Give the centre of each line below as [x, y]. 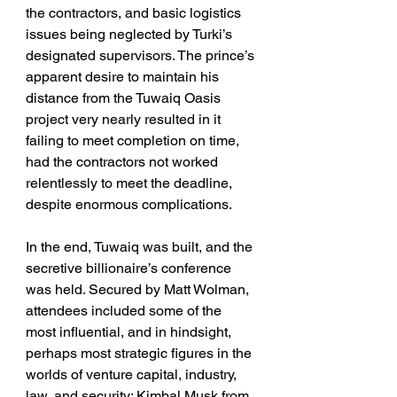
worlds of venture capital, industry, [133, 375]
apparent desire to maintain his [124, 77]
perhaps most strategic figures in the [140, 354]
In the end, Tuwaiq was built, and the [141, 247]
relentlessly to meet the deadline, [131, 183]
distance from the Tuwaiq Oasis [125, 98]
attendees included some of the [125, 311]
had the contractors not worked [124, 162]
